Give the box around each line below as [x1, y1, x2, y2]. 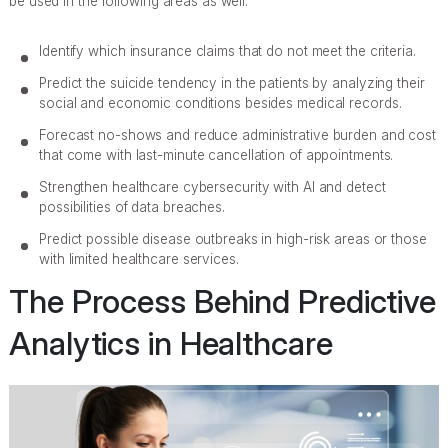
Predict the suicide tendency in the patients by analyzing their [39, 74, 425, 91]
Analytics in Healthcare [9, 323, 333, 363]
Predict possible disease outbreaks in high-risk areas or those [39, 230, 427, 247]
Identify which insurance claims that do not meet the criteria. [39, 42, 416, 59]
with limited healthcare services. [39, 250, 239, 267]
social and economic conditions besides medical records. [39, 94, 402, 111]
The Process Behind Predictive [9, 281, 437, 321]
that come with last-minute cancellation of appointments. [39, 146, 394, 163]
